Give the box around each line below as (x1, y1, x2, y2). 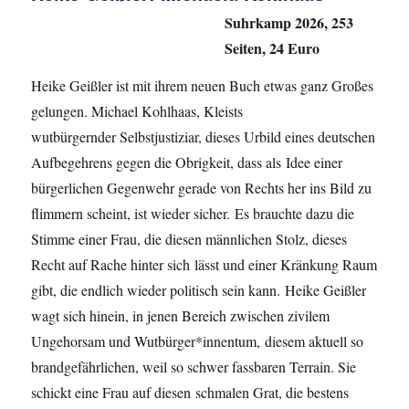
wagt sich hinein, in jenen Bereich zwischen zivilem (31, 306, 330, 326)
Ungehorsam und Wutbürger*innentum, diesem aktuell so (31, 331, 364, 351)
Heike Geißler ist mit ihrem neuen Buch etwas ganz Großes (31, 76, 374, 96)
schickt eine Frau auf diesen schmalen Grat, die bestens (31, 383, 350, 403)
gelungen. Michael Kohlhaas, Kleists (31, 101, 244, 121)
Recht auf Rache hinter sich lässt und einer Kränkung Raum (31, 255, 378, 275)
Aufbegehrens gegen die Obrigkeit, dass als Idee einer (31, 152, 343, 173)
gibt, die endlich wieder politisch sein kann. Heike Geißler (31, 280, 367, 300)
